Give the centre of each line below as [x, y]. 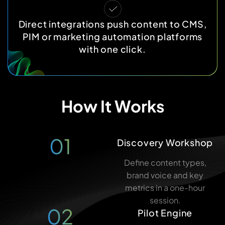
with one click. [113, 49]
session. [165, 200]
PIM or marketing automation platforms [113, 36]
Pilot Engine [165, 213]
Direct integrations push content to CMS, [113, 24]
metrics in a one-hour [165, 188]
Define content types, [165, 162]
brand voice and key [165, 175]
